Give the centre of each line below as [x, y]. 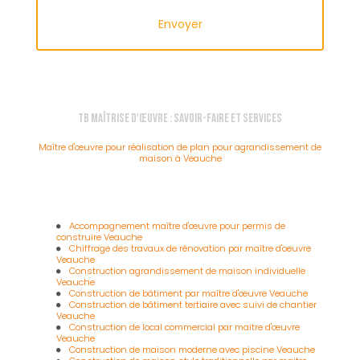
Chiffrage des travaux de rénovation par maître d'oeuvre [190, 249]
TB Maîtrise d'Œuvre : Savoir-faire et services [180, 119]
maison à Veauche [180, 159]
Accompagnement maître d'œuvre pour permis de [178, 226]
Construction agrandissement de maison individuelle [188, 271]
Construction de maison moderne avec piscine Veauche [192, 350]
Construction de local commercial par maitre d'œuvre [185, 327]
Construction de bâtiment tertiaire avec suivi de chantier [193, 305]
